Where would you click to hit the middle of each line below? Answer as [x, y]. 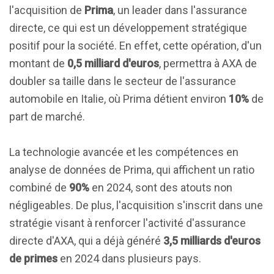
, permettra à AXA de [208, 63]
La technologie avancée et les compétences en [124, 152]
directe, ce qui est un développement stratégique [128, 28]
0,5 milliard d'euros [113, 63]
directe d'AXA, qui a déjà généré [86, 241]
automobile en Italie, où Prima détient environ [119, 99]
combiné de [39, 187]
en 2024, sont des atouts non [161, 187]
